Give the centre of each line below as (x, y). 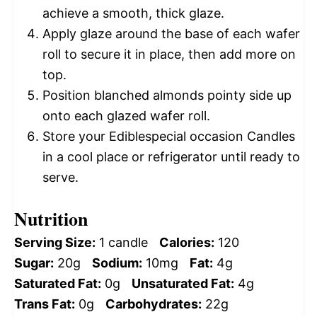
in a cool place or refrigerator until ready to (171, 157)
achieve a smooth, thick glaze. (133, 13)
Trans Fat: (45, 304)
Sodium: (117, 263)
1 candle (123, 243)
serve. (60, 178)
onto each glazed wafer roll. (126, 116)
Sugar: (34, 263)
